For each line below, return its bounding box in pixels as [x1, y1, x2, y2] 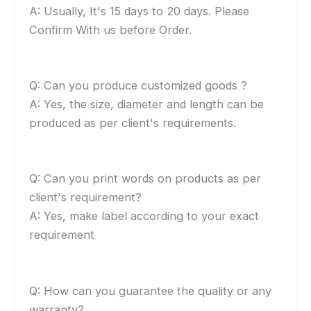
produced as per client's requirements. [29, 116, 237, 131]
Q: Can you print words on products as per [29, 171, 262, 186]
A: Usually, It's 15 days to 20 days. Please [29, 3, 250, 18]
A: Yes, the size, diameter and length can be [29, 97, 264, 112]
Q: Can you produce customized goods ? [29, 78, 248, 93]
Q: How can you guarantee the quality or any [29, 283, 272, 298]
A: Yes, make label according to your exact [29, 209, 260, 224]
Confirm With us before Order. [29, 22, 192, 37]
